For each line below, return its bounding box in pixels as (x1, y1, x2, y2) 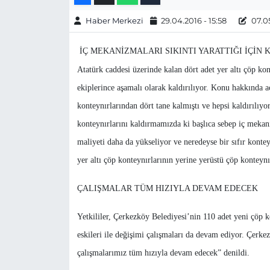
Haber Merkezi (85, 16, 143, 26)
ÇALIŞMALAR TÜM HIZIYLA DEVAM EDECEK (77, 184, 258, 193)
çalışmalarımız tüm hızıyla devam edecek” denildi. (77, 248, 252, 258)
